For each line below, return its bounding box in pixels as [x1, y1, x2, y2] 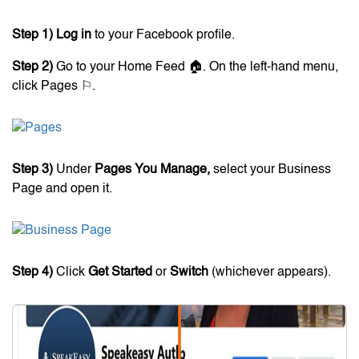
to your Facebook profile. [91, 28, 235, 42]
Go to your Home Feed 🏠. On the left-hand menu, [53, 60, 338, 74]
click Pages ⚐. [12, 79, 95, 93]
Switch [170, 265, 208, 279]
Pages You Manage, [95, 163, 210, 176]
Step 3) [12, 163, 53, 176]
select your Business [210, 163, 331, 176]
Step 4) [12, 265, 53, 279]
